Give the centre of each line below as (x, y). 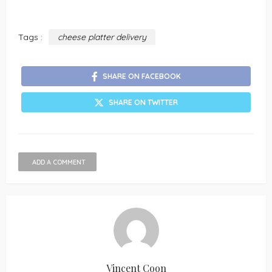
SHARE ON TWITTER (143, 102)
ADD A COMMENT (59, 162)
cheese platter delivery (102, 37)
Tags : (30, 37)
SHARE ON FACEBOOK (141, 76)
